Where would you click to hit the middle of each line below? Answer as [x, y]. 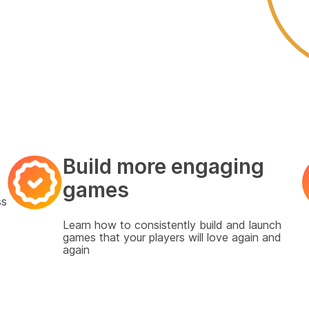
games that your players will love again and [172, 238]
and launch [252, 225]
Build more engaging [163, 167]
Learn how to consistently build [142, 225]
